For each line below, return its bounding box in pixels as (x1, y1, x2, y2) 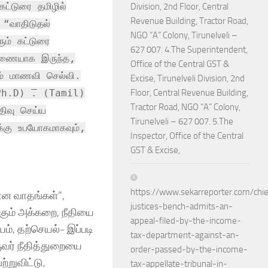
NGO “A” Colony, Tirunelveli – (130, 30, 237, 41)
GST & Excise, (130, 145, 180, 156)
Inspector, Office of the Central (130, 130, 243, 141)
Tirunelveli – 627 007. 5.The (130, 116, 233, 127)
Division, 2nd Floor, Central (130, 1, 229, 12)
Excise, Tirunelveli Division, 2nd (130, 73, 245, 84)
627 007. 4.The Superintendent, (130, 44, 248, 55)
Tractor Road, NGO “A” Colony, (130, 102, 240, 112)
